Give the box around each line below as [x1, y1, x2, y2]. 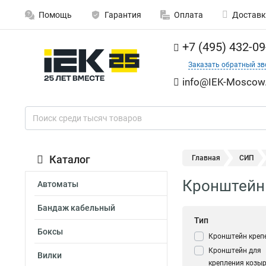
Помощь [39, 10, 72, 20]
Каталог [49, 153, 90, 166]
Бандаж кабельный [37, 203, 115, 213]
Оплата [174, 10, 203, 20]
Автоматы [37, 179, 78, 189]
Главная [192, 154, 220, 162]
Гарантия [104, 10, 141, 20]
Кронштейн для [208, 246, 261, 255]
